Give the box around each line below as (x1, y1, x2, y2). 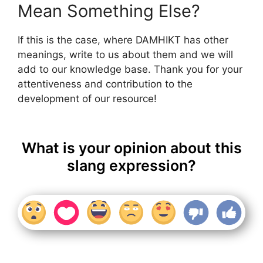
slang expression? (67, 156, 196, 174)
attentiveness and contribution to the (18, 78, 193, 90)
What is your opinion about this (21, 139, 242, 157)
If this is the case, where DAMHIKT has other (18, 34, 228, 46)
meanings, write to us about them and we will (18, 49, 233, 61)
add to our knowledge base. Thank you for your (18, 63, 242, 76)
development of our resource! (18, 93, 157, 105)
